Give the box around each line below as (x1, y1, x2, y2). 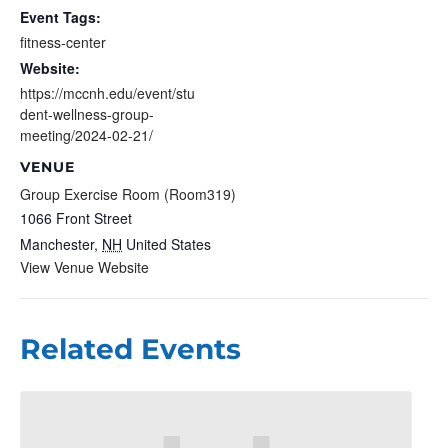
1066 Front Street (20, 207, 132, 228)
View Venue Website (20, 256, 149, 277)
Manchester (20, 233, 94, 254)
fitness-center (20, 31, 106, 52)
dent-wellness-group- (20, 103, 154, 124)
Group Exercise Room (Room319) (20, 183, 236, 204)
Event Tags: (20, 6, 101, 27)
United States (126, 233, 211, 254)
